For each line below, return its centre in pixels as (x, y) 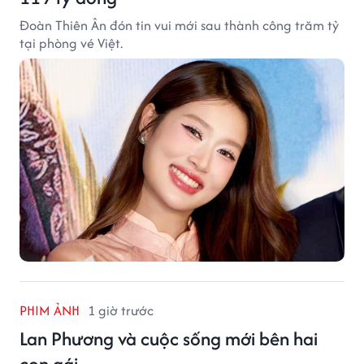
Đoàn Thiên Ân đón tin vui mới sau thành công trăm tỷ (179, 26)
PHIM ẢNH (50, 311)
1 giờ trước (121, 311)
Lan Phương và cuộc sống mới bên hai (169, 339)
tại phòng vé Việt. (71, 43)
